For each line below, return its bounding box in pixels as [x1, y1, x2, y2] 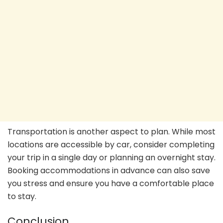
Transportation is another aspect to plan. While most [7, 126, 216, 138]
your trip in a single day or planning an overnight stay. [7, 152, 216, 164]
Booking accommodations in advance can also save [7, 165, 210, 177]
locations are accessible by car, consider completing [7, 139, 215, 151]
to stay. [7, 191, 36, 203]
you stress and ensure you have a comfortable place [7, 178, 214, 190]
